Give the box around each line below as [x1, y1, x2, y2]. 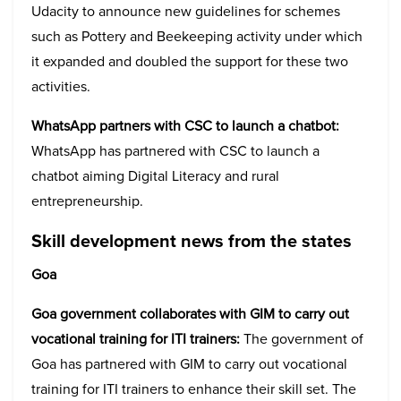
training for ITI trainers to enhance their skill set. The [31, 378, 356, 399]
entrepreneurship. [31, 190, 143, 211]
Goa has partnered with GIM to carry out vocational [31, 353, 347, 374]
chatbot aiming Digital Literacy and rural [31, 165, 279, 186]
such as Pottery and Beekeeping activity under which [31, 25, 363, 47]
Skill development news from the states [31, 226, 352, 254]
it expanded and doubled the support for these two [31, 50, 348, 72]
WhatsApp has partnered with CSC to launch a [31, 140, 320, 161]
